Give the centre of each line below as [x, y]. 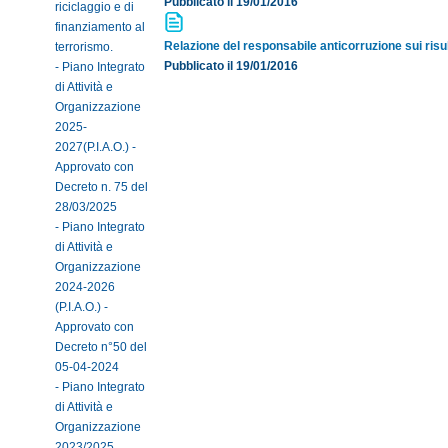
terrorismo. [84, 47]
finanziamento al [100, 27]
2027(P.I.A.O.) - [95, 147]
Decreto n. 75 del [101, 187]
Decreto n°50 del [101, 347]
